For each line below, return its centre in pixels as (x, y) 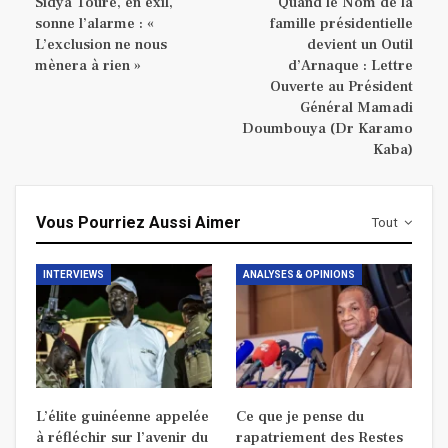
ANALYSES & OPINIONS (299, 275)
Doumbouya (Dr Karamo (327, 129)
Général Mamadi (356, 108)
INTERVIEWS (73, 275)
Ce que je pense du (300, 416)
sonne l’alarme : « (94, 24)
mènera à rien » (88, 66)
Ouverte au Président (341, 87)
